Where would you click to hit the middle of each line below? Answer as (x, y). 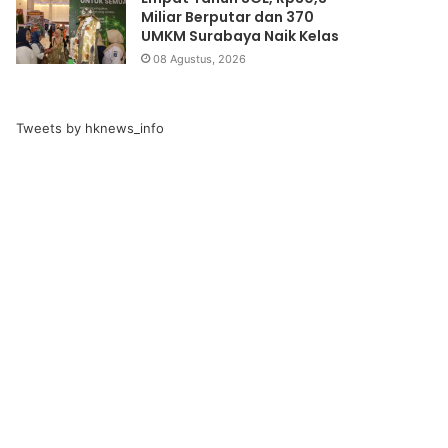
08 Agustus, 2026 (200, 59)
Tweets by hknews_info (90, 128)
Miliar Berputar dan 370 (228, 17)
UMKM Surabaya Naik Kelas (240, 36)
